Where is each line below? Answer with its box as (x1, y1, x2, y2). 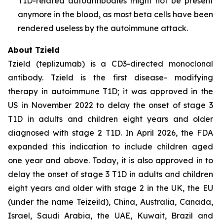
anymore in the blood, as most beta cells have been (18, 9, 213, 19)
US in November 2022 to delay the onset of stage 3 (8, 100, 213, 110)
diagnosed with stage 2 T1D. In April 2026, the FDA (8, 128, 213, 138)
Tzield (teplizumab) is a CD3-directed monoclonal (8, 59, 213, 69)
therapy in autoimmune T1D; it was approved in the (8, 86, 213, 96)
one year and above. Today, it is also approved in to (8, 155, 213, 165)
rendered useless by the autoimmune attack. (18, 23, 188, 33)
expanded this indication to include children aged (8, 142, 213, 151)
